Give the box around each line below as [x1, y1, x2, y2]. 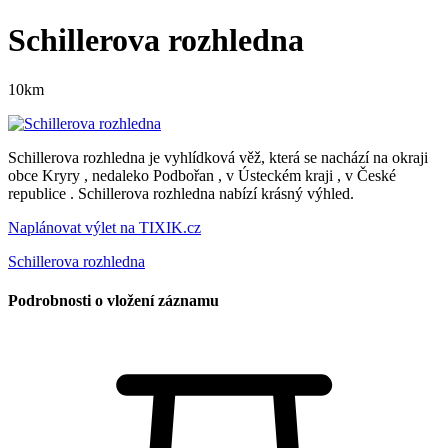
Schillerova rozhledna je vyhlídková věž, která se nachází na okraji [8, 148, 428, 166]
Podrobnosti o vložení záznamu [8, 292, 219, 310]
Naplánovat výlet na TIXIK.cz [8, 218, 201, 236]
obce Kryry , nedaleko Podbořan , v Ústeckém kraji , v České [8, 166, 396, 184]
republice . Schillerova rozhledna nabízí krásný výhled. [8, 184, 354, 202]
